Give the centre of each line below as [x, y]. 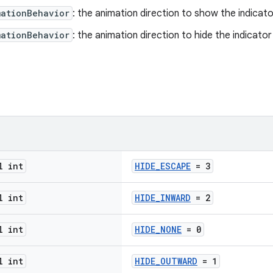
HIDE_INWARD [163, 198]
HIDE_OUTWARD [166, 261]
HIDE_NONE [158, 229]
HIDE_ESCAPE [163, 166]
